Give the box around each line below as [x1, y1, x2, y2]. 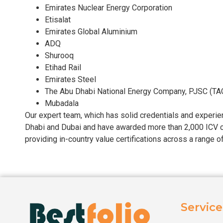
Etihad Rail [45, 62, 81, 72]
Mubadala [45, 98, 79, 108]
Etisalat [45, 14, 71, 24]
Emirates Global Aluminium [45, 26, 137, 36]
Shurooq [45, 50, 74, 60]
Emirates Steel [45, 74, 96, 84]
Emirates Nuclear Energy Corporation [45, 2, 172, 12]
